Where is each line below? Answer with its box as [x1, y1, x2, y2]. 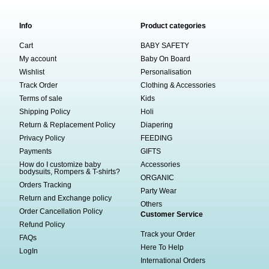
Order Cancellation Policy [19, 207, 103, 216]
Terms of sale [19, 94, 63, 103]
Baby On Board [141, 54, 190, 63]
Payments [19, 147, 52, 156]
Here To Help [141, 243, 184, 252]
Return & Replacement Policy [19, 120, 116, 129]
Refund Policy [19, 220, 65, 229]
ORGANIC [141, 173, 174, 182]
